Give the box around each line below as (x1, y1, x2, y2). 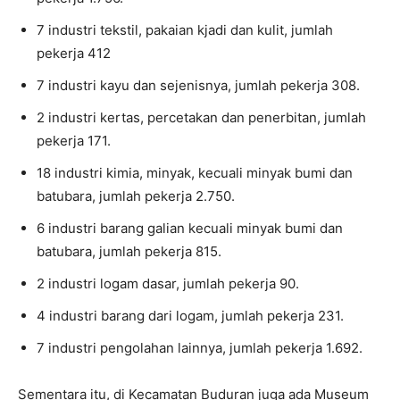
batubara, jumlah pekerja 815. (37, 242, 221, 260)
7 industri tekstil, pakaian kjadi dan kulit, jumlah (37, 21, 333, 38)
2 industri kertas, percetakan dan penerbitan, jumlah (37, 108, 366, 126)
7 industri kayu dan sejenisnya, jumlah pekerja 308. (37, 76, 360, 94)
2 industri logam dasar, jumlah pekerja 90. (37, 274, 299, 292)
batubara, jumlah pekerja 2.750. (37, 187, 235, 204)
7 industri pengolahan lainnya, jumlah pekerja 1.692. (37, 338, 362, 356)
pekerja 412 (37, 44, 111, 62)
